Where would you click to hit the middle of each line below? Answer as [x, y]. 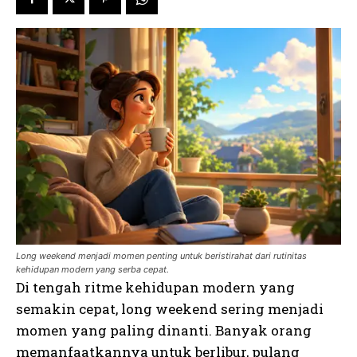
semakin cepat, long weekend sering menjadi [170, 309]
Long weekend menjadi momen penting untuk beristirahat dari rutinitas [161, 256]
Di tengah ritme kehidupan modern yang [155, 288]
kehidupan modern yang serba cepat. [92, 270]
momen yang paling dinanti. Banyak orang [164, 331]
